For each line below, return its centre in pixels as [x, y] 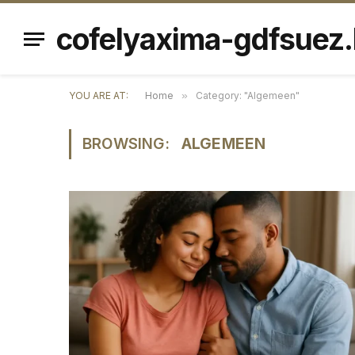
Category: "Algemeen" [248, 95]
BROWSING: [128, 144]
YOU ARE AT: [99, 95]
